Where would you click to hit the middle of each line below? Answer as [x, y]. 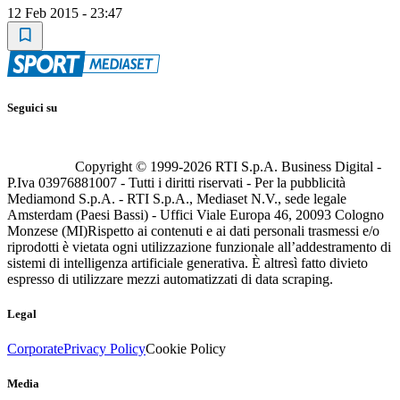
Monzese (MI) [47, 230]
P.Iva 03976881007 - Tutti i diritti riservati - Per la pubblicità [176, 182]
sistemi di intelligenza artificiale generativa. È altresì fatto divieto [187, 262]
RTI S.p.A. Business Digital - [296, 166]
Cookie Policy [186, 349]
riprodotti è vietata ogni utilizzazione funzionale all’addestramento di [199, 246]
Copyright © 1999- [129, 166]
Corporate [35, 349]
